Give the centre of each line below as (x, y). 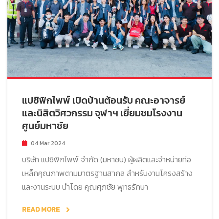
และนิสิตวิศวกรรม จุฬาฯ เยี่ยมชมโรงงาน (102, 113)
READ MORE (42, 209)
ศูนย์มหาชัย (45, 125)
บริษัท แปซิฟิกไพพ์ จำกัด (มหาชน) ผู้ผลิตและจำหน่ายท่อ (107, 159)
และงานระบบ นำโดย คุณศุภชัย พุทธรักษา (85, 186)
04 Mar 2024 (48, 143)
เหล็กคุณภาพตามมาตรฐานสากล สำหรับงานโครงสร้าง (107, 173)
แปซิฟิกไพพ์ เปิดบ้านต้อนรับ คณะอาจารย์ (104, 100)
